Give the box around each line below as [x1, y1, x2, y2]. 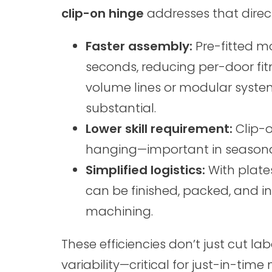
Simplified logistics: [85, 161, 205, 178]
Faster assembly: [85, 38, 192, 55]
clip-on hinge [61, 5, 144, 22]
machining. [85, 203, 153, 220]
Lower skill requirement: [85, 120, 233, 137]
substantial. [85, 100, 156, 117]
